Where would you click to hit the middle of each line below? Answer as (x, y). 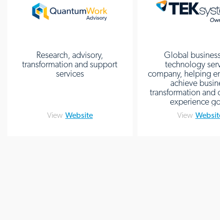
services (70, 73)
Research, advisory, (70, 55)
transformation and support (70, 64)
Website (79, 115)
